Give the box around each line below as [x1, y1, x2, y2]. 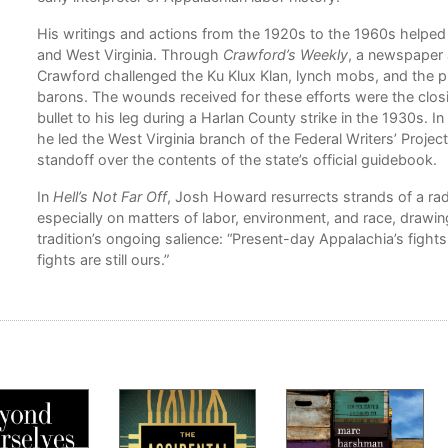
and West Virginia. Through [36, 46, 223, 64]
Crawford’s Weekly [222, 46, 348, 64]
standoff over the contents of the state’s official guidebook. [36, 151, 437, 169]
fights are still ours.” [36, 251, 169, 269]
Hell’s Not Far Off [52, 188, 167, 206]
